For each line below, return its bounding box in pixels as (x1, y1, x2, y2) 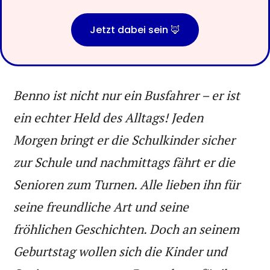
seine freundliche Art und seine (13, 198, 189, 215)
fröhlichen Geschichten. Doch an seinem (13, 220, 240, 237)
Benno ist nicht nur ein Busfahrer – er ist (13, 86, 240, 104)
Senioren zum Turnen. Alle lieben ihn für (13, 175, 240, 193)
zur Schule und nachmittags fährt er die (13, 153, 236, 171)
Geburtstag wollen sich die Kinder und (13, 242, 228, 260)
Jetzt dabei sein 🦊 (90, 22, 180, 37)
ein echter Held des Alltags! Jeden (13, 108, 204, 126)
